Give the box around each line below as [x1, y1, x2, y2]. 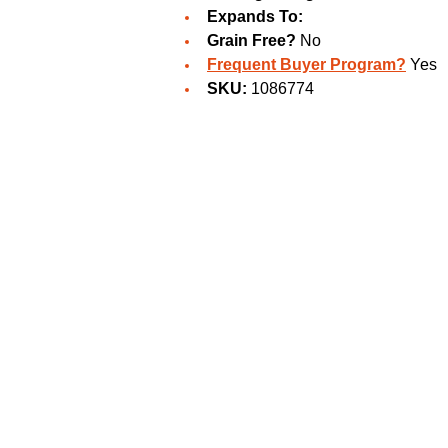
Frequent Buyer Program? [207, 56, 406, 74]
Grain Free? [207, 32, 296, 50]
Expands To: [207, 8, 303, 26]
